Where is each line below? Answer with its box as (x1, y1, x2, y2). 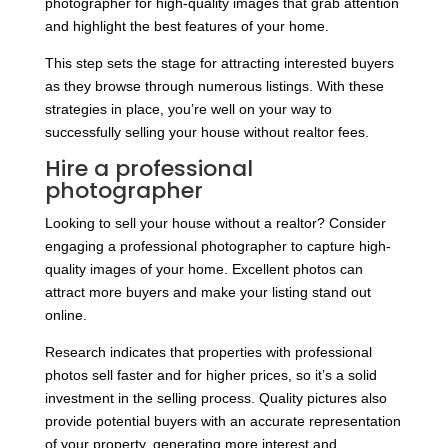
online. (44, 307, 87, 324)
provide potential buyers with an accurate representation (44, 413, 401, 430)
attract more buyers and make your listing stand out (44, 284, 371, 301)
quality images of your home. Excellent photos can (44, 261, 363, 278)
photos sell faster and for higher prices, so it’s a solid (44, 367, 377, 384)
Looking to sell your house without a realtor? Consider (44, 215, 386, 232)
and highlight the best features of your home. (44, 18, 329, 35)
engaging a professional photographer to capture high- (44, 238, 391, 255)
